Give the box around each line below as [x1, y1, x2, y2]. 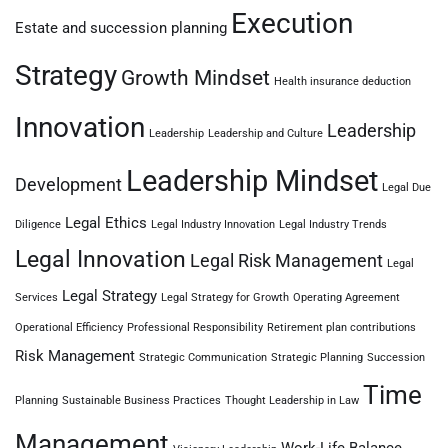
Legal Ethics [65, 214, 147, 232]
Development [15, 174, 122, 195]
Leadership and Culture [208, 127, 323, 140]
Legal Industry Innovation [151, 218, 275, 231]
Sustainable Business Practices [62, 394, 221, 407]
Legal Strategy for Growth [161, 291, 289, 304]
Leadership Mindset [126, 164, 378, 198]
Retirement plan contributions [267, 321, 416, 334]
